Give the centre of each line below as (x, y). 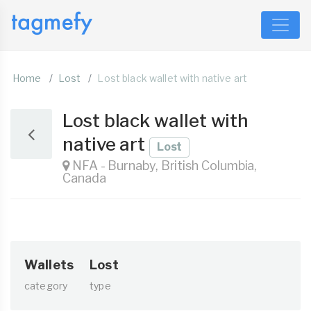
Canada (84, 178)
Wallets (49, 265)
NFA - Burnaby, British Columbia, (163, 166)
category (46, 286)
